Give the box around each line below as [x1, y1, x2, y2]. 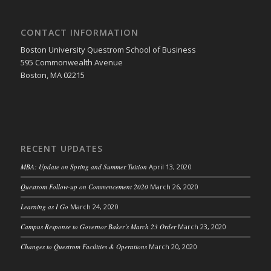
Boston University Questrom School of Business [20, 44, 196, 55]
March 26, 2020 [149, 181, 198, 191]
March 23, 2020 [177, 221, 226, 231]
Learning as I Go [20, 201, 68, 211]
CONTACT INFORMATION [20, 26, 139, 38]
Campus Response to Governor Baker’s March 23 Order [20, 221, 176, 231]
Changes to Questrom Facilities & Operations [20, 241, 147, 251]
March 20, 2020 [148, 241, 197, 251]
